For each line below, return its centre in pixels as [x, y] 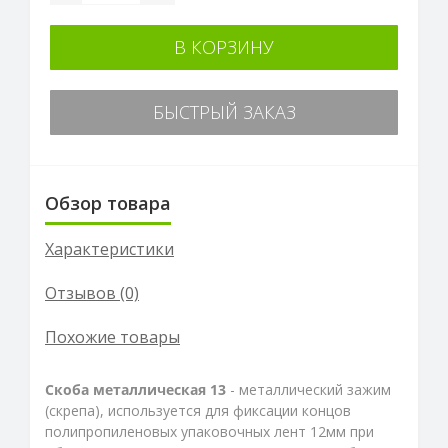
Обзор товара [108, 202]
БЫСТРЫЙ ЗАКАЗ [224, 111]
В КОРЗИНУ [224, 46]
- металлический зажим [308, 389]
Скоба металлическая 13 [135, 389]
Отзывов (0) [92, 292]
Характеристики [109, 248]
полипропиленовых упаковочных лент [175, 431]
